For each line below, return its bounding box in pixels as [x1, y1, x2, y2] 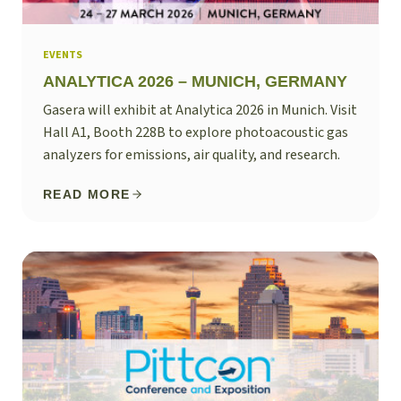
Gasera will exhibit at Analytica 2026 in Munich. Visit [43, 100, 357, 121]
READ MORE [43, 187, 131, 202]
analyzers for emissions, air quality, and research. [43, 145, 340, 166]
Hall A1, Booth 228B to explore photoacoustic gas [43, 123, 348, 143]
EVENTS [43, 47, 82, 64]
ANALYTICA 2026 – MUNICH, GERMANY [43, 73, 347, 91]
